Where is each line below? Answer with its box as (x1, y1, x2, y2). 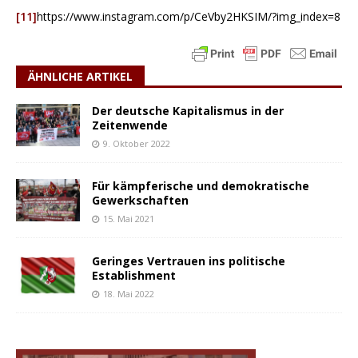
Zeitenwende (92, 117, 168, 133)
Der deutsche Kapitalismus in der (92, 102, 284, 118)
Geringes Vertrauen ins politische (92, 253, 285, 269)
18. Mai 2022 (103, 288, 154, 300)
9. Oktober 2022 (103, 137, 170, 149)
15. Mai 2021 (103, 212, 154, 225)
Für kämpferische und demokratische (92, 177, 309, 193)
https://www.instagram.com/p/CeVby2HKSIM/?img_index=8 (37, 8, 340, 24)
